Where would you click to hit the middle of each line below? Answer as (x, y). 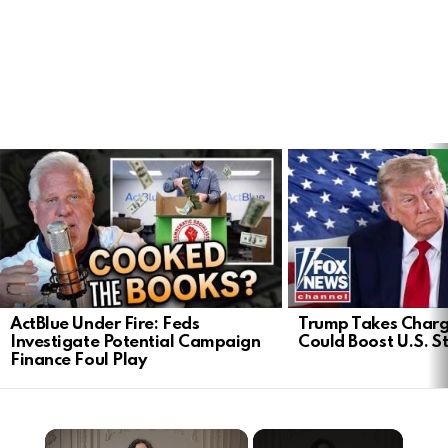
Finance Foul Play (78, 360)
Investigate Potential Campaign (135, 342)
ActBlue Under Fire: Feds (105, 324)
